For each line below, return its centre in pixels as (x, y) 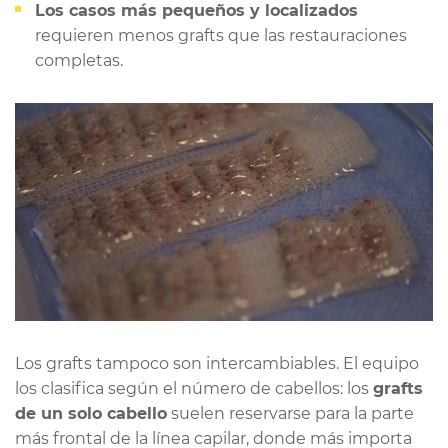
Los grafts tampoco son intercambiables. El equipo (217, 364)
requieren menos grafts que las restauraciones (221, 35)
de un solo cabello (91, 414)
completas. (79, 60)
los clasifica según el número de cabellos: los (194, 389)
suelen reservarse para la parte (290, 414)
